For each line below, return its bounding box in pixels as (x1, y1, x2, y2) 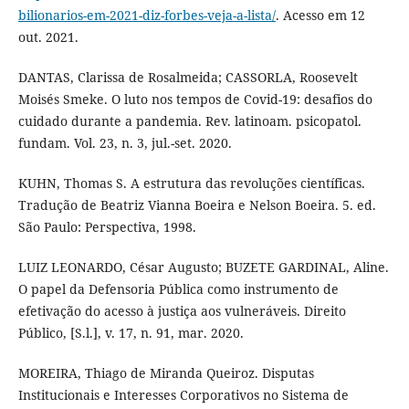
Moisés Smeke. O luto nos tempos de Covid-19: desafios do (17, 89, 372, 108)
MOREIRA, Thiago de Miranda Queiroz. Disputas (17, 363, 314, 382)
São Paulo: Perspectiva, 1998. (17, 217, 196, 236)
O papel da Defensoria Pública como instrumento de (17, 279, 339, 298)
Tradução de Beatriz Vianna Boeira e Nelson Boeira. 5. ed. (17, 195, 376, 214)
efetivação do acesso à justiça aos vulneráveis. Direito (17, 301, 346, 320)
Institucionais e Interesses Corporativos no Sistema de (17, 385, 349, 404)
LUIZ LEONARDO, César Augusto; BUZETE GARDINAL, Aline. (17, 257, 389, 276)
